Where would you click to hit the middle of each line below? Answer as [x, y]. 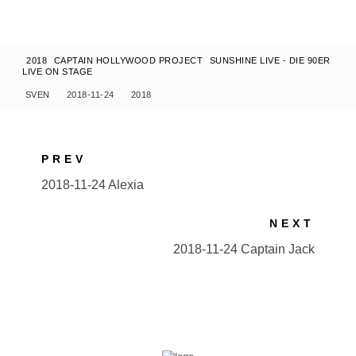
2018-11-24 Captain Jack [244, 249]
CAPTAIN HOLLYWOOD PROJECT [128, 60]
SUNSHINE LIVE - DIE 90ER [270, 60]
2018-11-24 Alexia [93, 185]
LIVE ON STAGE [58, 72]
